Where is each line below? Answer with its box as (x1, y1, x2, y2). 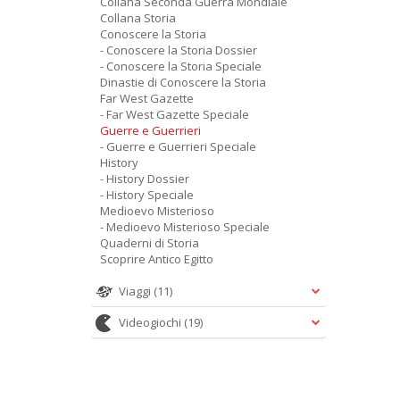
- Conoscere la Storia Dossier (100, 42, 257, 58)
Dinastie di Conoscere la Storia (100, 74, 266, 90)
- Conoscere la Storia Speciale (100, 58, 262, 74)
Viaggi (119, 283, 154, 299)
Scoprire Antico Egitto (100, 251, 213, 267)
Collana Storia (100, 10, 176, 26)
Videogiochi (119, 314, 184, 330)
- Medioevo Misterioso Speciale (100, 219, 270, 235)
